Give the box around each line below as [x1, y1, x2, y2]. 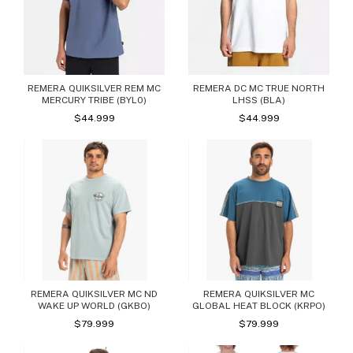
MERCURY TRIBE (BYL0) [42, 94, 147, 106]
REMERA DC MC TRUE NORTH [193, 82, 325, 94]
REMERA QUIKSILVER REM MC [28, 82, 161, 94]
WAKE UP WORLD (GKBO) [38, 299, 150, 311]
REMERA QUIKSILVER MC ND [31, 288, 158, 299]
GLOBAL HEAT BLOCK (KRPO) [192, 299, 325, 311]
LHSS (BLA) [232, 94, 285, 106]
